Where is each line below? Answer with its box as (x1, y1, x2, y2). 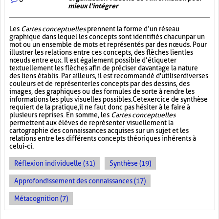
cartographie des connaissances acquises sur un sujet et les (9, 127, 189, 134)
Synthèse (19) (109, 159, 151, 167)
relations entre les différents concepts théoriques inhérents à (9, 134, 196, 142)
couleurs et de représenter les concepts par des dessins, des (9, 80, 190, 88)
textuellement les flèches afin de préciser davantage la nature (9, 64, 198, 72)
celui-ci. (9, 142, 34, 150)
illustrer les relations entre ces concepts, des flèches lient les (9, 48, 193, 56)
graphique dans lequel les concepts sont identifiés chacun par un (9, 33, 205, 41)
